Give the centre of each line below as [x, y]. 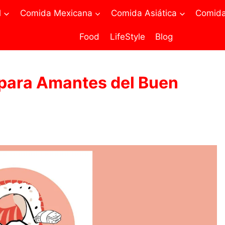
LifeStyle [127, 37]
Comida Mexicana [56, 13]
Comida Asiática [144, 13]
